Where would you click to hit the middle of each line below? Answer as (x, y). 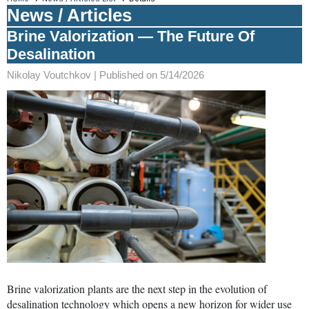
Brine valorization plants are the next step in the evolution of (137, 288)
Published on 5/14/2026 (152, 74)
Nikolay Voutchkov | (53, 74)
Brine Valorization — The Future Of (131, 36)
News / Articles (69, 15)
